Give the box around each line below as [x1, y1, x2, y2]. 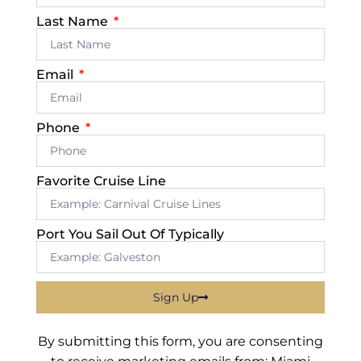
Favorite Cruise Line [36, 173, 166, 189]
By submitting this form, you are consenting [38, 334, 323, 350]
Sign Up [153, 290, 198, 305]
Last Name [36, 14, 111, 30]
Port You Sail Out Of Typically [36, 226, 224, 243]
